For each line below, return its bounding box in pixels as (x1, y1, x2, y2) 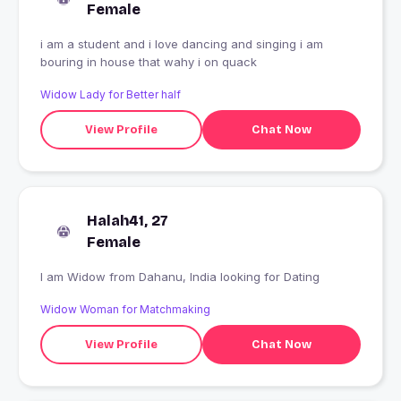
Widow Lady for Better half (40, 88, 181, 102)
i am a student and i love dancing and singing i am (40, 37, 323, 52)
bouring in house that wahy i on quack (40, 55, 257, 70)
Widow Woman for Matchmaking (40, 303, 210, 317)
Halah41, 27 (87, 212, 168, 230)
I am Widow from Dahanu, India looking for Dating (139, 269, 320, 285)
